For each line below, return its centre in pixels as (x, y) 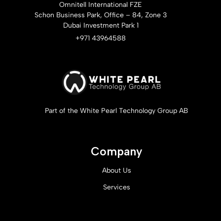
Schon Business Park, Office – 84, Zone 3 (101, 15)
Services (117, 187)
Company (117, 152)
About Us (117, 171)
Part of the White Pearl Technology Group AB (116, 111)
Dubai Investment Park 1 (101, 25)
